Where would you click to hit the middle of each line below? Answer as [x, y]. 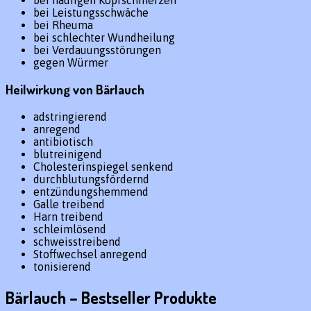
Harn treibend [68, 217]
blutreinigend [68, 154]
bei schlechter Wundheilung [104, 37]
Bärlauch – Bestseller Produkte [111, 297]
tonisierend [62, 267]
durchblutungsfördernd [91, 179]
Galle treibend [69, 204]
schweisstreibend [77, 242]
